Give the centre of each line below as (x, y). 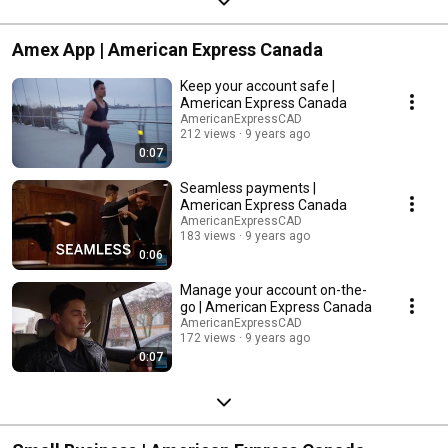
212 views (208, 133)
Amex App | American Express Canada (167, 49)
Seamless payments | (248, 187)
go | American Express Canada (276, 306)
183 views (208, 235)
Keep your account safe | (257, 85)
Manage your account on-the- (273, 289)
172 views (208, 337)
